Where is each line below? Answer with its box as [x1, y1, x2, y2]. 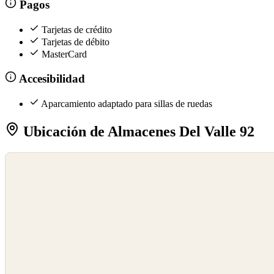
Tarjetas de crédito [42, 24, 112, 35]
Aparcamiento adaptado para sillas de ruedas [41, 98, 212, 109]
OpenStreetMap [9, 168, 54, 177]
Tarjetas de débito [42, 36, 109, 47]
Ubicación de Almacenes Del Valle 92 [20, 123, 254, 139]
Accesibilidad [16, 72, 85, 86]
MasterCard [42, 48, 87, 59]
